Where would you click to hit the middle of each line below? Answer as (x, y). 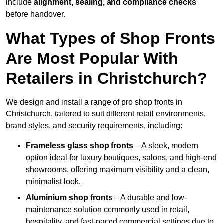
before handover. (36, 14)
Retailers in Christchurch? (107, 78)
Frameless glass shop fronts (80, 146)
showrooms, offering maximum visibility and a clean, (117, 170)
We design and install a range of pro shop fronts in (94, 102)
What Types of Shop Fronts (111, 39)
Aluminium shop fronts (69, 198)
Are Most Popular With (92, 58)
